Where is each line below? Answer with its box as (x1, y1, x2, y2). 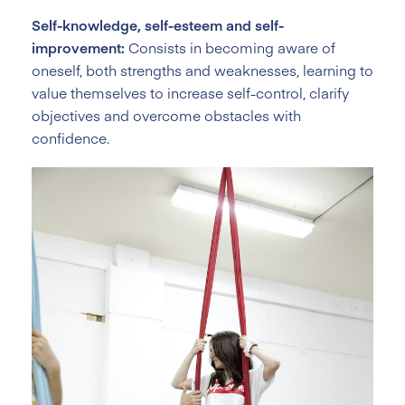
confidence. (32, 127, 113, 147)
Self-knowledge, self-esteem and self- (32, 14, 284, 34)
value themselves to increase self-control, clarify (32, 82, 349, 102)
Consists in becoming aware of (128, 37, 335, 57)
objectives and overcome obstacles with (32, 105, 301, 125)
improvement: (32, 37, 128, 57)
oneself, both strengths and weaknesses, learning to (32, 60, 373, 80)
